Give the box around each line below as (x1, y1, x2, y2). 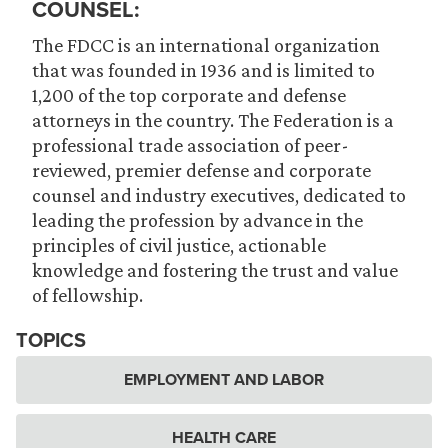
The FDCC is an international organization (32, 34, 380, 56)
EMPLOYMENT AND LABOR (124, 368, 324, 391)
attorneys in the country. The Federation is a (32, 109, 394, 131)
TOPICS (16, 325, 86, 354)
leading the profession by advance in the (32, 209, 363, 231)
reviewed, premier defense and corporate (32, 159, 371, 181)
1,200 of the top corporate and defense (32, 84, 346, 106)
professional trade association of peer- (32, 134, 349, 156)
